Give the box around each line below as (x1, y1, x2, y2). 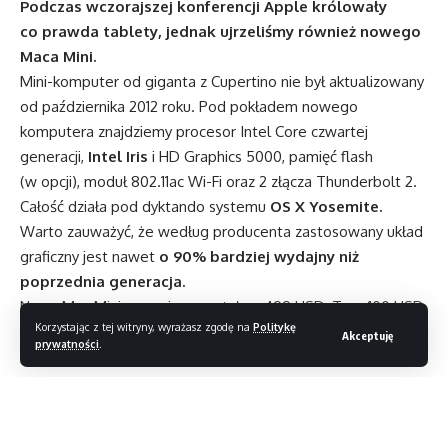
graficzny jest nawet (20, 246, 159, 266)
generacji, (20, 146, 84, 166)
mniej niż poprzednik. (20, 321, 161, 341)
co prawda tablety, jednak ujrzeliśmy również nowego (20, 21, 421, 41)
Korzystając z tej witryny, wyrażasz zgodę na (35, 320, 253, 333)
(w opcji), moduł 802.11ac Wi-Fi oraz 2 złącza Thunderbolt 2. (20, 171, 417, 191)
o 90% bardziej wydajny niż (159, 246, 359, 266)
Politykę (253, 320, 296, 333)
